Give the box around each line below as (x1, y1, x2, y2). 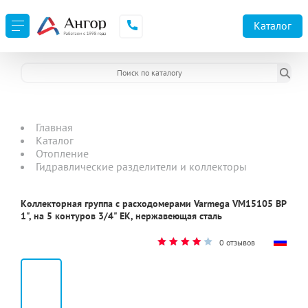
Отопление (36, 146, 89, 160)
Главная (36, 120, 73, 134)
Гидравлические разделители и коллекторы (36, 159, 247, 173)
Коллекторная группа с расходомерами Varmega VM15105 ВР (21, 197, 286, 210)
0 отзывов (219, 237, 255, 247)
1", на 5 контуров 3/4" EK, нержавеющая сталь (21, 210, 222, 222)
